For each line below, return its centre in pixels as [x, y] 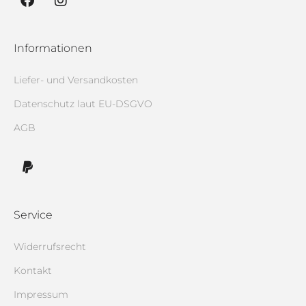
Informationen [53, 48]
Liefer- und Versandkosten [76, 80]
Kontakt [33, 270]
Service [33, 214]
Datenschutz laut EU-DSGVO [83, 103]
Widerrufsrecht [50, 246]
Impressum [41, 294]
